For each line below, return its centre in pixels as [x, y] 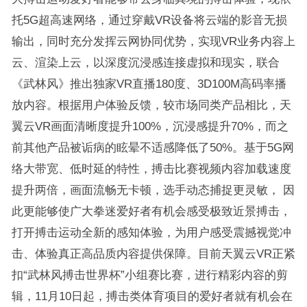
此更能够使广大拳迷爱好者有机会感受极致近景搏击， [151, 211]
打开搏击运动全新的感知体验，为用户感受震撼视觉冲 [151, 232]
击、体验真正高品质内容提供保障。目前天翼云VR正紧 [153, 254]
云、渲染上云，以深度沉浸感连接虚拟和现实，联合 [145, 62]
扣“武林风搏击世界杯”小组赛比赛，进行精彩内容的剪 [149, 275]
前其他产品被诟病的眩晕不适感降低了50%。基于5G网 [152, 147]
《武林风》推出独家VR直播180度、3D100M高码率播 [149, 84]
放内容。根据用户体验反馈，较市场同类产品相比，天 [151, 105]
